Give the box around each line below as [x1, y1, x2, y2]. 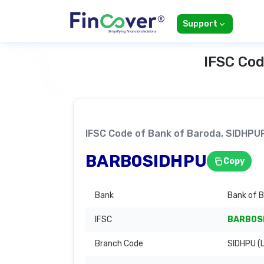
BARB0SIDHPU [85, 151, 207, 171]
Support [183, 19, 217, 29]
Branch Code [95, 239, 143, 249]
